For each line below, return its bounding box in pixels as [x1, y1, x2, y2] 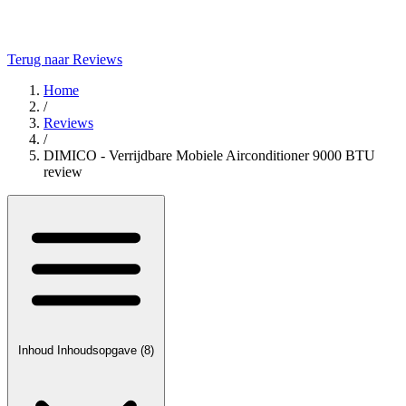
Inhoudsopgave [57, 343, 140, 357]
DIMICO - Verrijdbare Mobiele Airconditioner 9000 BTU [43, 148, 375, 163]
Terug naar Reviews [7, 52, 122, 67]
